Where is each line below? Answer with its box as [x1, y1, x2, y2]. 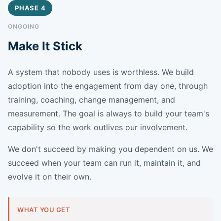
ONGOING [8, 22, 39, 30]
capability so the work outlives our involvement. [8, 122, 187, 132]
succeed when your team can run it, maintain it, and [8, 157, 201, 168]
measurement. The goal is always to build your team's [8, 108, 209, 118]
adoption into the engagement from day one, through [8, 80, 208, 91]
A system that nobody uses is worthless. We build [8, 67, 194, 77]
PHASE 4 [15, 3, 46, 12]
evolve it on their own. [8, 171, 91, 182]
